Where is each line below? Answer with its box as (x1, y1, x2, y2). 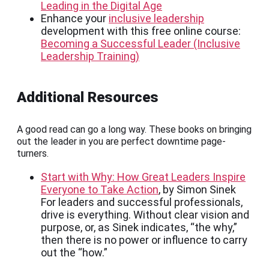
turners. (17, 148, 49, 160)
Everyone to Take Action (41, 183, 159, 196)
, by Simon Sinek (159, 183, 236, 196)
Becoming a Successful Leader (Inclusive (41, 37, 240, 50)
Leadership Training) (41, 50, 139, 63)
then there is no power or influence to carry (41, 234, 247, 247)
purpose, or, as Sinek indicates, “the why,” (41, 221, 237, 234)
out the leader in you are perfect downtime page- (17, 136, 226, 148)
